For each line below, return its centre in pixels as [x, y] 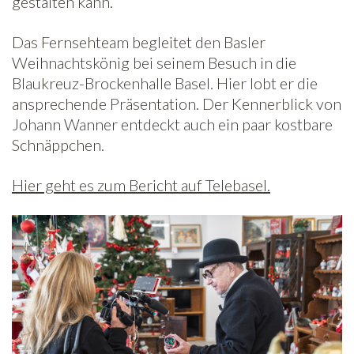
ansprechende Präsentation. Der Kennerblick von [177, 104]
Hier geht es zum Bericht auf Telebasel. [141, 185]
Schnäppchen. [58, 145]
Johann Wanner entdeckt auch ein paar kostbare [172, 124]
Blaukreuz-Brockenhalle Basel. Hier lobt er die [165, 83]
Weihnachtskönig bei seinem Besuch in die [154, 62]
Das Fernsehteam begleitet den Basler [139, 42]
